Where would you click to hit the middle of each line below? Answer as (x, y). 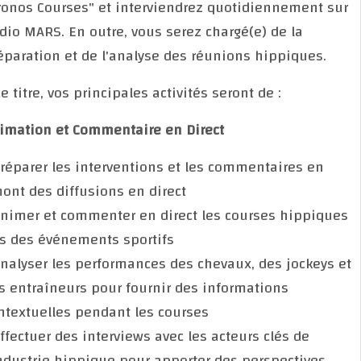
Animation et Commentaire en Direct (134, 130)
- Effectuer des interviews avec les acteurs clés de (176, 336)
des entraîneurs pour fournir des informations (166, 288)
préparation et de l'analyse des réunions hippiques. (185, 56)
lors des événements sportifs (109, 239)
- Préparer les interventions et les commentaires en (184, 167)
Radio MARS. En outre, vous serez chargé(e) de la (173, 31)
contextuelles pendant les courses (126, 312)
